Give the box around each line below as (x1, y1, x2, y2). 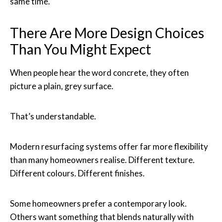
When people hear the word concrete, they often (10, 67, 189, 78)
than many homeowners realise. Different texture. (10, 154, 195, 165)
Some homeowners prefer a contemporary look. (10, 198, 187, 209)
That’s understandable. (10, 111, 96, 121)
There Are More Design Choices (10, 24, 204, 41)
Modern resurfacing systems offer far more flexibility (10, 141, 208, 152)
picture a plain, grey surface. (10, 80, 113, 91)
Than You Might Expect (10, 40, 151, 57)
